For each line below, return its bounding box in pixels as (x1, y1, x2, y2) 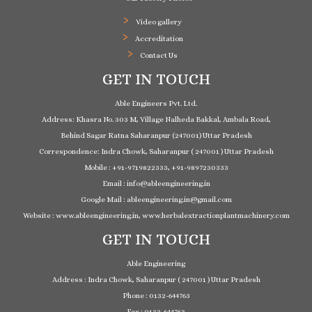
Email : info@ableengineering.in (102, 178, 210, 188)
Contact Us (140, 50, 178, 60)
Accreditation (134, 33, 183, 43)
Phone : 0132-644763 (122, 290, 190, 300)
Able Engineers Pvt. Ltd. (115, 98, 197, 108)
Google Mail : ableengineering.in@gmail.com (80, 194, 232, 204)
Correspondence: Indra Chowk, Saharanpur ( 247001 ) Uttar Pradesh (38, 146, 274, 156)
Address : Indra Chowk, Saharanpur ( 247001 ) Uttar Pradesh (52, 274, 260, 284)
